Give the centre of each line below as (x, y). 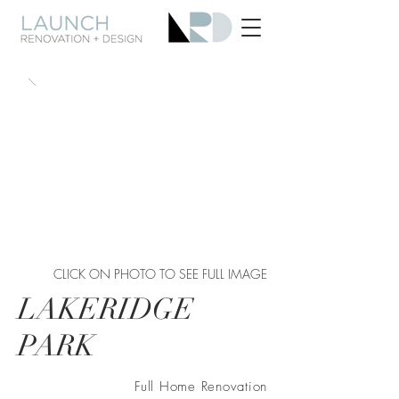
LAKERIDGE (106, 309)
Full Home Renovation (201, 387)
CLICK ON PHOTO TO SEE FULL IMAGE (160, 274)
